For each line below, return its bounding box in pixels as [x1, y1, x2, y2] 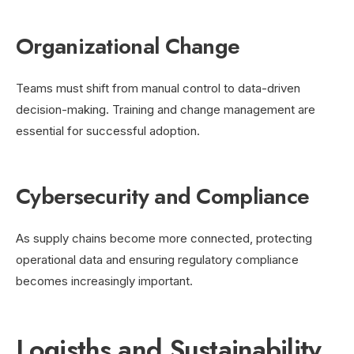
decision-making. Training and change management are [16, 101, 315, 117]
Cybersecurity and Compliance [16, 179, 310, 213]
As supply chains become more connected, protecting [16, 230, 312, 246]
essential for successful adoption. [16, 122, 200, 138]
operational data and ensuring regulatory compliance [16, 251, 299, 267]
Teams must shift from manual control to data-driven [16, 80, 300, 96]
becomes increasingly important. [16, 273, 193, 288]
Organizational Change [16, 29, 240, 62]
